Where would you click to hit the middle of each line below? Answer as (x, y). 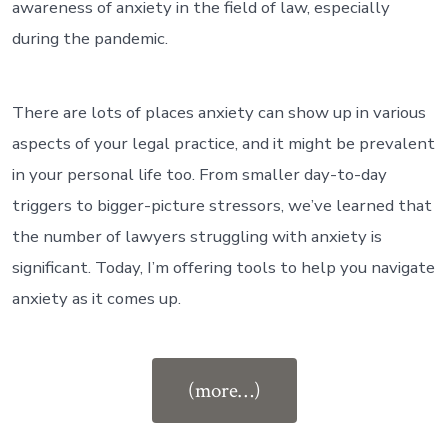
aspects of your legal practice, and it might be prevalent (223, 144)
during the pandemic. (89, 38)
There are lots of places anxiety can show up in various (218, 113)
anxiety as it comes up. (96, 299)
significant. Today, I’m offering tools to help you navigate (223, 268)
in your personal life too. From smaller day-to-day (199, 175)
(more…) (224, 390)
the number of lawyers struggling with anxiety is (196, 237)
